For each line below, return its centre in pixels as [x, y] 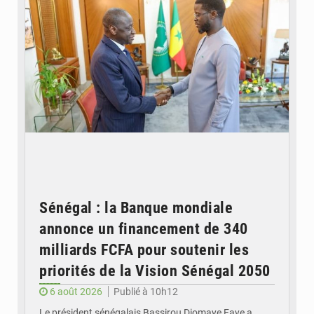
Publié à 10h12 [146, 291]
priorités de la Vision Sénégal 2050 [155, 271]
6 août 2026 [76, 291]
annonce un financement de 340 [144, 228]
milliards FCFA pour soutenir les [144, 250]
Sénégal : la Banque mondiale [136, 207]
